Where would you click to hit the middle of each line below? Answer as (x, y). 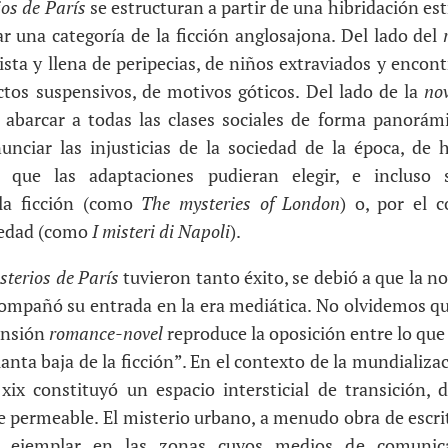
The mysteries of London (241, 202)
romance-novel (106, 332)
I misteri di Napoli (161, 230)
